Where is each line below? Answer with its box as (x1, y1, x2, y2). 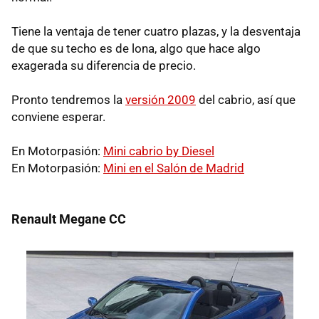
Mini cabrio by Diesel (103, 143, 214, 158)
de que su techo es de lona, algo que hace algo (11, 41, 261, 56)
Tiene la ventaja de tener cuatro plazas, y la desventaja (11, 23, 300, 38)
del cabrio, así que (196, 92, 296, 107)
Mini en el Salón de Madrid (103, 160, 244, 175)
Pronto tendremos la (11, 92, 125, 107)
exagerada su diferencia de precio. (11, 58, 196, 73)
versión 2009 (125, 92, 196, 107)
